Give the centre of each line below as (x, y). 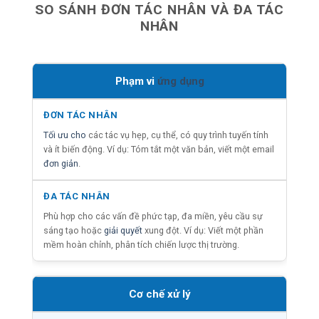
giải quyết (123, 230)
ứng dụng (181, 81)
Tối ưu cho (65, 135)
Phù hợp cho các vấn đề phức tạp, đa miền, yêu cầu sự (153, 216)
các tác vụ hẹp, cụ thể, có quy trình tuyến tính (177, 135)
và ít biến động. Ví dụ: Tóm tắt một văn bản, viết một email (159, 149)
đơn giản (61, 163)
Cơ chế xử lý (159, 294)
